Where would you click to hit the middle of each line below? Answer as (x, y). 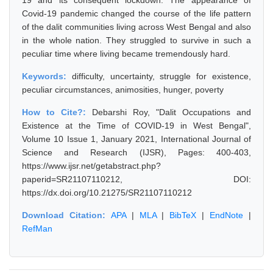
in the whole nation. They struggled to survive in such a (136, 40)
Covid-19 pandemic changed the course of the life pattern (136, 13)
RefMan (37, 229)
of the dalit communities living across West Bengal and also (136, 27)
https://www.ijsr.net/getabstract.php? (91, 166)
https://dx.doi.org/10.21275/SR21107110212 (107, 193)
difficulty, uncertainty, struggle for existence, (161, 76)
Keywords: (47, 76)
